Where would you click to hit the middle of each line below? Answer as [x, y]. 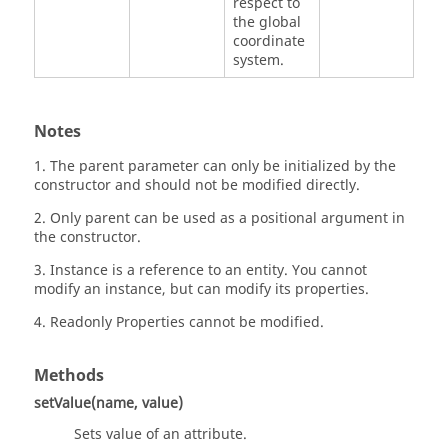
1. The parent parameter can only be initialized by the [215, 167]
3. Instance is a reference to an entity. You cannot [200, 271]
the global [266, 23]
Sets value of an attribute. [160, 435]
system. [258, 61]
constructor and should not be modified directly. [197, 186]
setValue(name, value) [108, 404]
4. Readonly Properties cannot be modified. [179, 323]
